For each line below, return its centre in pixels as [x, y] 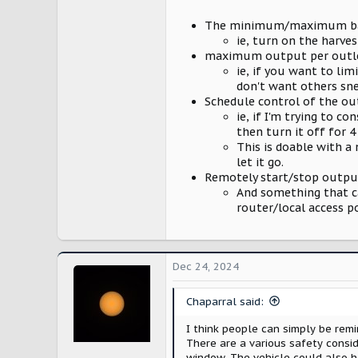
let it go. [260, 162]
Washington [135, 39]
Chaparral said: [225, 301]
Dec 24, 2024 [206, 266]
